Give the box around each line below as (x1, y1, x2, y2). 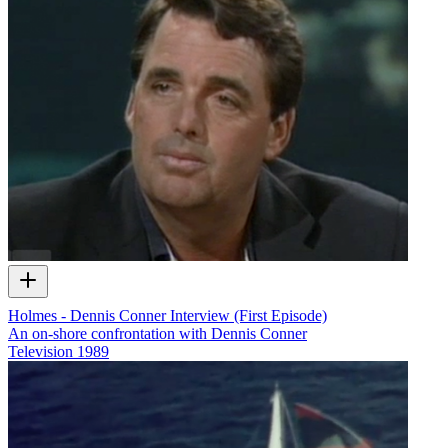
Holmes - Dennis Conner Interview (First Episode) (8, 307, 327, 324)
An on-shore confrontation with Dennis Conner (8, 325, 307, 342)
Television (8, 343, 73, 360)
